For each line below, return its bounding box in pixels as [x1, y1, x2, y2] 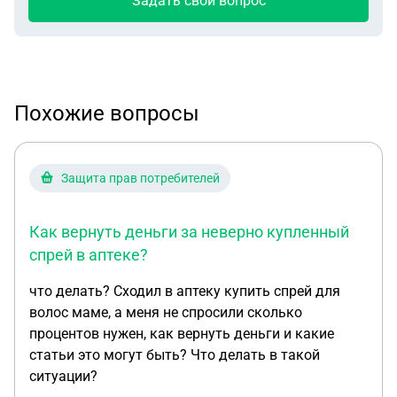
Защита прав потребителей [61, 171, 220, 185]
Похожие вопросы [14, 101, 199, 126]
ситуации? [29, 368, 97, 385]
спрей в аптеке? [29, 245, 148, 264]
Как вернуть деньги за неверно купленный [29, 222, 349, 241]
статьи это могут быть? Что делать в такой [29, 346, 320, 363]
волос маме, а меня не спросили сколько [29, 304, 302, 321]
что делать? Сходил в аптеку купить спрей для [29, 283, 340, 300]
